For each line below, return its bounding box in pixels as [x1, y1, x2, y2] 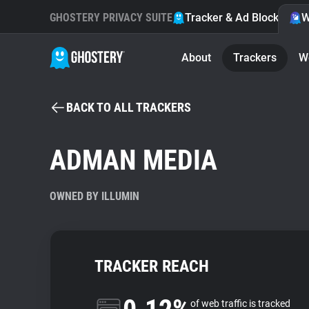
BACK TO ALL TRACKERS [66, 100, 191, 114]
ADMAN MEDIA [50, 144, 217, 177]
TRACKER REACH [94, 257, 209, 276]
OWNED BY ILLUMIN [50, 190, 139, 203]
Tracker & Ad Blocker [185, 11, 289, 24]
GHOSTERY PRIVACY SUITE [50, 11, 172, 24]
